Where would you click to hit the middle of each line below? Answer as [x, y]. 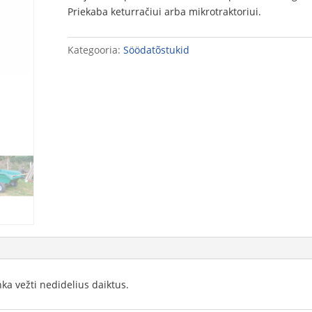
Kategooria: [96, 49]
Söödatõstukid [157, 49]
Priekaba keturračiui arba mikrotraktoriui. [165, 12]
